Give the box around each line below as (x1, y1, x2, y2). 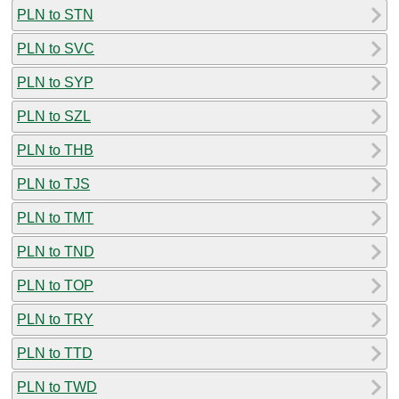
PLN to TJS (17, 175, 90, 191)
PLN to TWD (17, 379, 97, 395)
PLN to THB (17, 142, 94, 158)
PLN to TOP (17, 277, 94, 293)
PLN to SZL (17, 108, 91, 124)
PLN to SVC (17, 40, 94, 56)
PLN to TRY (17, 311, 94, 327)
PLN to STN (17, 6, 94, 22)
